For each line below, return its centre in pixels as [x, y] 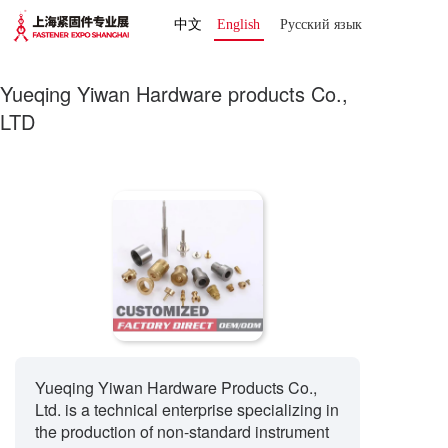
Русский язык [323, 24]
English [238, 24]
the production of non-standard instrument [182, 431]
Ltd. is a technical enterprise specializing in [187, 409]
